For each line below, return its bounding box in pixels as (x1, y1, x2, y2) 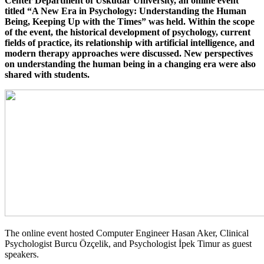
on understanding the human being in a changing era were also (5, 58, 256, 69)
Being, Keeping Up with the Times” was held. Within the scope (5, 16, 255, 27)
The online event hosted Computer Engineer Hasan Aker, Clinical (5, 227, 249, 238)
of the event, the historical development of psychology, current (5, 27, 250, 37)
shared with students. (5, 69, 90, 80)
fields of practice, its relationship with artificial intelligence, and (5, 37, 255, 48)
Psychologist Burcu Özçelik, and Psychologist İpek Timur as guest (5, 238, 252, 249)
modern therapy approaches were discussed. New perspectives (5, 48, 253, 58)
